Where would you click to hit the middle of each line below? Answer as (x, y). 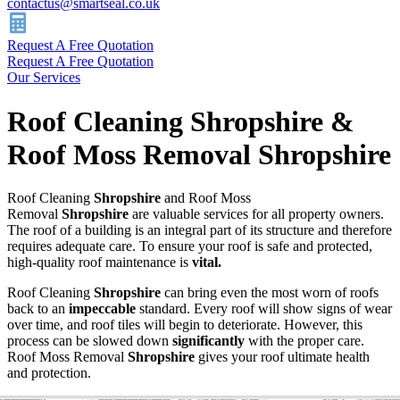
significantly (208, 341)
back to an (38, 309)
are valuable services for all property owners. (258, 214)
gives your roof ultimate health (284, 357)
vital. (207, 262)
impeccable (102, 309)
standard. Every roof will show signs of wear (264, 309)
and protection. (49, 373)
